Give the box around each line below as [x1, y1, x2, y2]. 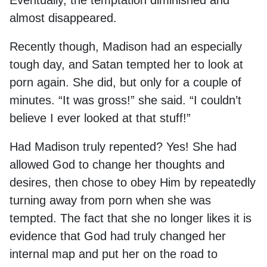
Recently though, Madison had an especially [10, 40, 242, 53]
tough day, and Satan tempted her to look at [10, 58, 243, 71]
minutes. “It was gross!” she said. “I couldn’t [10, 94, 241, 107]
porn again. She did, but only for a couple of [10, 76, 241, 89]
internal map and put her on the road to [10, 247, 218, 260]
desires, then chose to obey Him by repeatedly [10, 176, 256, 189]
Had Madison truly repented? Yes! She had [10, 140, 237, 153]
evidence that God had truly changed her [10, 229, 226, 243]
